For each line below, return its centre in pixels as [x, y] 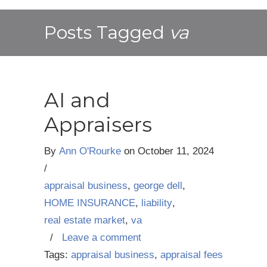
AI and [77, 100]
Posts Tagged [107, 32]
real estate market [85, 220]
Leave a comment [102, 237]
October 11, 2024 [176, 151]
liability [157, 203]
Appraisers [98, 125]
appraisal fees [192, 255]
